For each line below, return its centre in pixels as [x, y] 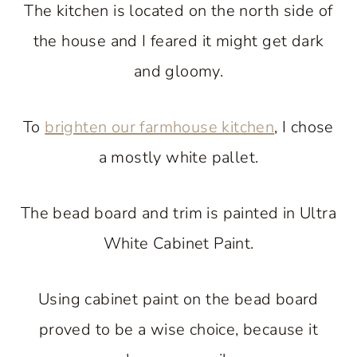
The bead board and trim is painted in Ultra [178, 214]
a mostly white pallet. [178, 158]
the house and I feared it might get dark [178, 41]
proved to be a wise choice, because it [178, 330]
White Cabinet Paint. [178, 244]
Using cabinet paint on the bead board [178, 300]
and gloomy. [178, 72]
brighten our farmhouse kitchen [160, 127]
